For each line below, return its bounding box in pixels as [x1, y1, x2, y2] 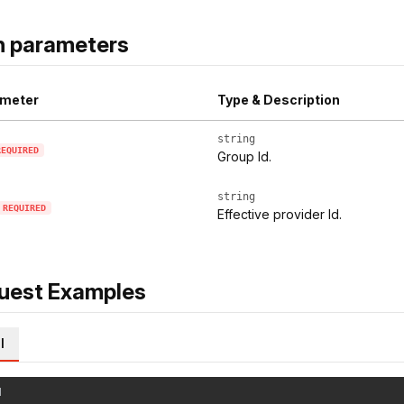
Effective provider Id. [217, 207, 342, 223]
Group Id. [217, 149, 271, 165]
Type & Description [217, 92, 340, 108]
